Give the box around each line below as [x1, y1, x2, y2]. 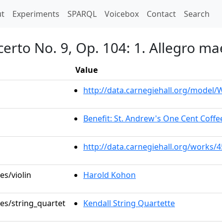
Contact [147, 8, 176, 19]
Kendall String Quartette [83, 198, 175, 209]
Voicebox [105, 8, 139, 19]
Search [184, 8, 210, 19]
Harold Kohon [83, 169, 136, 180]
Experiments [12, 8, 59, 19]
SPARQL [67, 8, 97, 19]
